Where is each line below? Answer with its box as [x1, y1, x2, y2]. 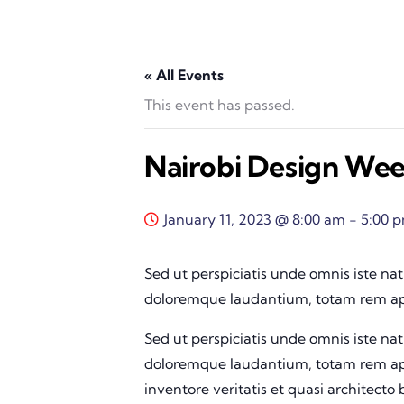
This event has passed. [144, 95, 295, 114]
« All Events [144, 65, 224, 84]
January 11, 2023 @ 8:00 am [164, 209, 345, 228]
